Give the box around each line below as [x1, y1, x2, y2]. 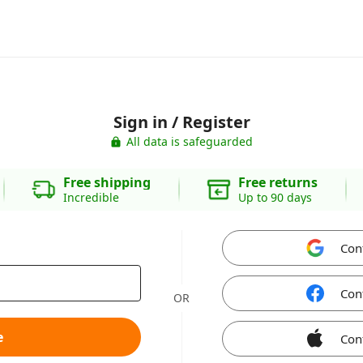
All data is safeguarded [126, 134, 253, 149]
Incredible [62, 190, 119, 205]
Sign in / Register [113, 111, 250, 133]
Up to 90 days [237, 190, 312, 205]
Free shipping [62, 173, 151, 191]
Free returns [237, 173, 318, 191]
